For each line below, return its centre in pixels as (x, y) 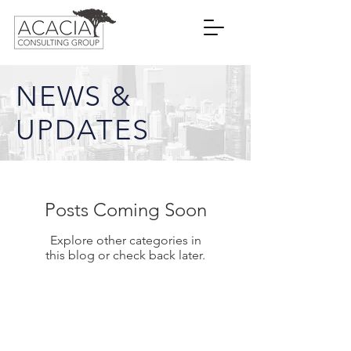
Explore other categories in (125, 240)
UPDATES (83, 130)
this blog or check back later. (125, 255)
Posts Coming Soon (125, 210)
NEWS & (74, 96)
